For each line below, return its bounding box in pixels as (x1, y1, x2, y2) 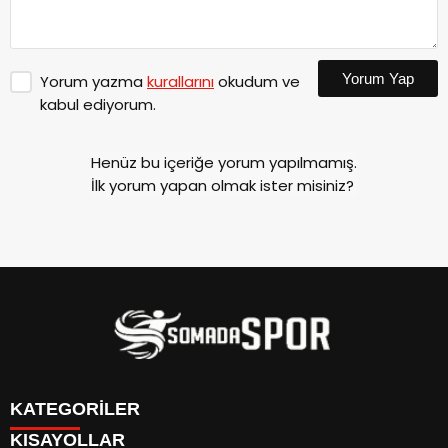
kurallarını (147, 71, 214, 93)
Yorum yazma (40, 71, 147, 93)
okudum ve (214, 71, 300, 93)
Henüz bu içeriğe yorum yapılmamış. (91, 152, 357, 174)
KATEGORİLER (10, 399, 140, 420)
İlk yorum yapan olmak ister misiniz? (91, 175, 354, 197)
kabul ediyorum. (40, 94, 156, 116)
